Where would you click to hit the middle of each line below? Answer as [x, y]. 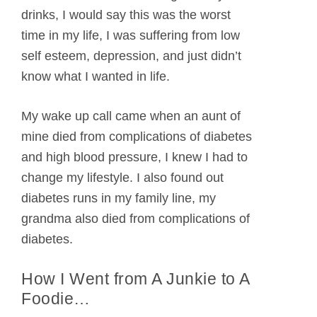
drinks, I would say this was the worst [126, 15]
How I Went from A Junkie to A [136, 279]
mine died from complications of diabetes [137, 137]
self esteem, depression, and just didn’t [131, 56]
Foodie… [56, 299]
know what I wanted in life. [96, 77]
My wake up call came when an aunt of [131, 116]
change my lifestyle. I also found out [122, 178]
